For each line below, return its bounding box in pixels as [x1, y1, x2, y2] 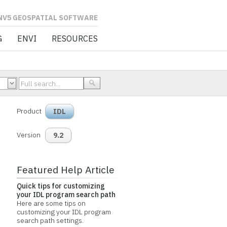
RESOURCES [51, 33, 98, 44]
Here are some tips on [16, 199, 86, 208]
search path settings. [16, 216, 84, 225]
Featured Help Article [16, 163, 115, 176]
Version [16, 130, 41, 139]
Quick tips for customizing [16, 181, 105, 191]
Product [16, 106, 42, 116]
